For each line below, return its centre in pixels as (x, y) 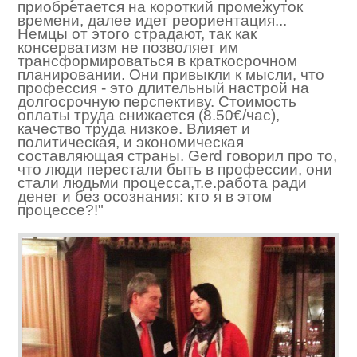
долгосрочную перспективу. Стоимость (157, 102)
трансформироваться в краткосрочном (157, 61)
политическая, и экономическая (131, 143)
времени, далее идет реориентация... (152, 21)
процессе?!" (61, 210)
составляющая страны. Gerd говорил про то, (177, 156)
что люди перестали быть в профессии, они (175, 170)
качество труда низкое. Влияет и (134, 129)
